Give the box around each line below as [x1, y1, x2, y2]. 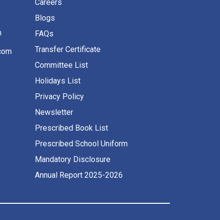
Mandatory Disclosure [35, 154, 110, 164]
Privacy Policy [35, 91, 84, 101]
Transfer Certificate [35, 44, 101, 54]
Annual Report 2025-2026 [35, 170, 123, 180]
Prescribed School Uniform [35, 138, 128, 148]
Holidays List [35, 76, 81, 85]
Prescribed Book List [35, 123, 108, 133]
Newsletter [35, 107, 73, 117]
